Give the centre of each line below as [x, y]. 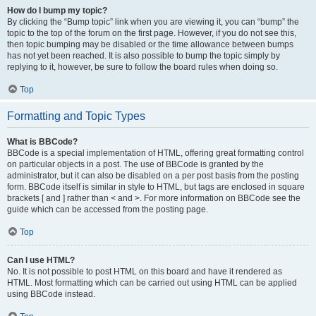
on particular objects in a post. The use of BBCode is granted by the [135, 164]
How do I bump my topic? [57, 11]
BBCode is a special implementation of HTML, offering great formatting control [156, 153]
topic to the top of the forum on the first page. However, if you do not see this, [152, 33]
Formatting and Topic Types [76, 116]
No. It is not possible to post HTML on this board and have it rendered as [145, 272]
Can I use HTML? [41, 260]
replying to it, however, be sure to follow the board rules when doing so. [142, 67]
